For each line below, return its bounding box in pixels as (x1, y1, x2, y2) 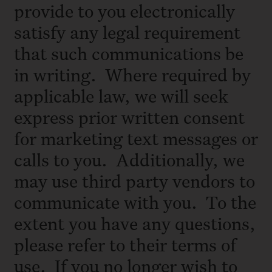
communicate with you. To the (14, 189, 256, 214)
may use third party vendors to (14, 168, 255, 192)
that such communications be (14, 41, 243, 65)
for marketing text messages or (14, 126, 258, 150)
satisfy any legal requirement (14, 19, 240, 44)
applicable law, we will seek (14, 83, 228, 107)
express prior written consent (14, 104, 245, 129)
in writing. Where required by (14, 62, 251, 86)
